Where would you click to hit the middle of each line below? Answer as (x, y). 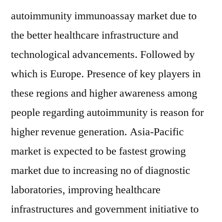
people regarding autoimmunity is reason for (107, 112)
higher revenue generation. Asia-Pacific (97, 132)
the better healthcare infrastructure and (95, 35)
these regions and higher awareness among (104, 93)
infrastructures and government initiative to (105, 209)
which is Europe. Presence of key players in (106, 74)
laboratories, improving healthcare (86, 190)
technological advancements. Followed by (103, 55)
